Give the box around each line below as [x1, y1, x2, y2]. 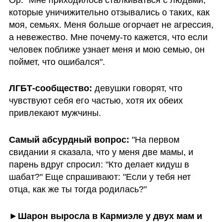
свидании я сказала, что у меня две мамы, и [8, 147, 193, 158]
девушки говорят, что [94, 83, 182, 94]
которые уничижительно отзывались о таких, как [8, 7, 210, 17]
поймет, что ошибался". [8, 56, 105, 67]
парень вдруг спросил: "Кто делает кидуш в [8, 160, 189, 170]
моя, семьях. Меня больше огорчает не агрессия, [8, 19, 214, 30]
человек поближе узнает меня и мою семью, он [8, 44, 205, 55]
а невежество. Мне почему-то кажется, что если [8, 32, 208, 42]
